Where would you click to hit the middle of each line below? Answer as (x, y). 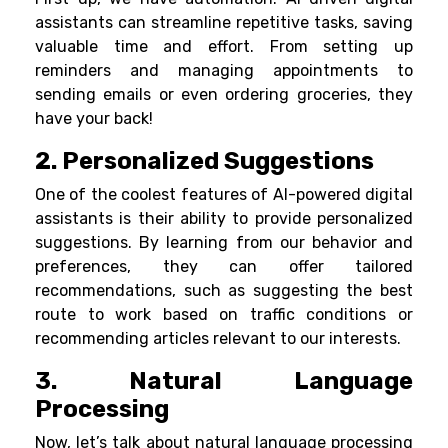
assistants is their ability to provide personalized (224, 219)
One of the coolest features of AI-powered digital (224, 195)
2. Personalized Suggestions (204, 161)
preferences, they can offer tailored (224, 267)
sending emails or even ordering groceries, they (224, 95)
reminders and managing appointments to (224, 71)
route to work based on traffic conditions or (224, 315)
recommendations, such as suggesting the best (224, 291)
